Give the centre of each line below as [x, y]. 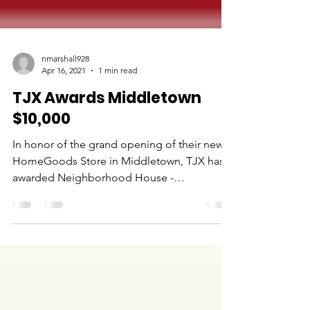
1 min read [118, 95]
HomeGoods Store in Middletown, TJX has [118, 186]
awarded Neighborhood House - [93, 202]
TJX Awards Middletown [107, 123]
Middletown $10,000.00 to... [79, 219]
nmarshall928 [65, 83]
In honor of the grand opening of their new [118, 169]
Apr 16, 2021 [64, 95]
